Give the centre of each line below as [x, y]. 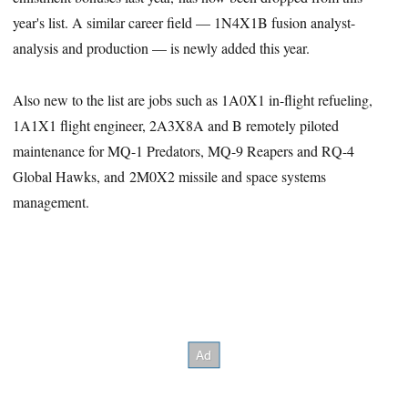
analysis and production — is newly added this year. [162, 48]
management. [51, 202]
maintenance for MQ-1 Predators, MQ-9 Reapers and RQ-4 [184, 151]
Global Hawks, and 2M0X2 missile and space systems [170, 177]
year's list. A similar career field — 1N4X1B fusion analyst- [184, 23]
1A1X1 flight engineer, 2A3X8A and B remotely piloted [176, 126]
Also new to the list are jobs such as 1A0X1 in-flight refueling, [193, 100]
